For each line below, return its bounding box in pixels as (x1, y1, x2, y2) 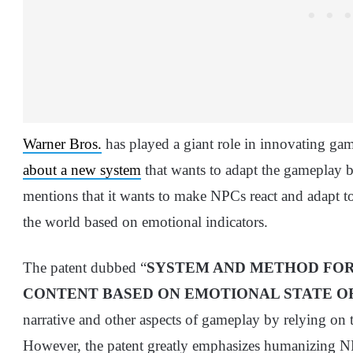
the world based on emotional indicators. (23, 213, 268, 230)
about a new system (23, 161, 141, 178)
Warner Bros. (23, 135, 102, 152)
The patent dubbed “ (23, 258, 147, 276)
